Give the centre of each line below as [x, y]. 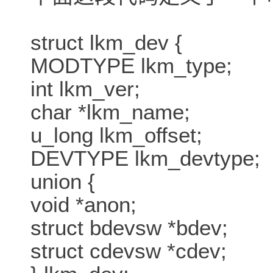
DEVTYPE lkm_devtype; [145, 158]
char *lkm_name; [110, 112]
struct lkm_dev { [106, 43]
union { [63, 182]
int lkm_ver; [85, 89]
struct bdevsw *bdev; [129, 228]
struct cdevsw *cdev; [129, 251]
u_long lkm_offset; [116, 135]
